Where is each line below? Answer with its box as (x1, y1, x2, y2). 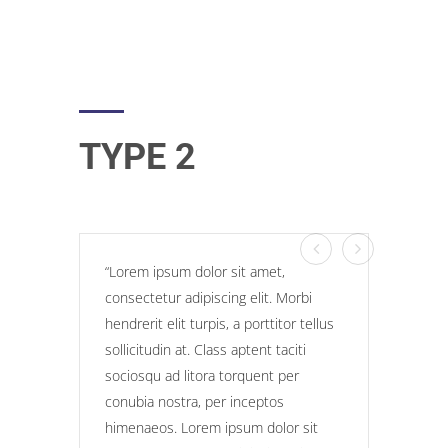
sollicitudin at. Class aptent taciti (105, 340, 306, 359)
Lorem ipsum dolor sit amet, (109, 262, 285, 281)
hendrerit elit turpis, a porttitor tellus (105, 314, 334, 333)
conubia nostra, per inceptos (105, 392, 284, 411)
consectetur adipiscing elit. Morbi (105, 288, 312, 307)
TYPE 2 (79, 136, 196, 178)
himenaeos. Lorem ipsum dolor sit (105, 418, 318, 437)
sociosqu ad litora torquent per (105, 366, 299, 385)
